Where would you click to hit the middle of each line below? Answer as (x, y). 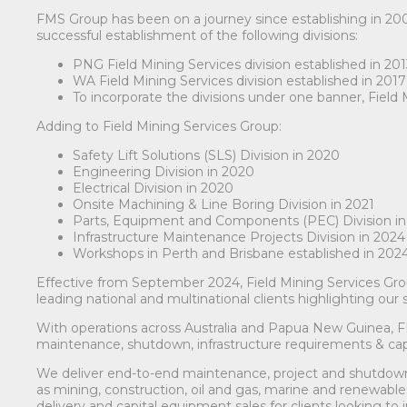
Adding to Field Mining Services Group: (159, 126)
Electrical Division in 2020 (154, 188)
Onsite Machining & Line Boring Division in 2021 (224, 204)
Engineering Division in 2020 (164, 171)
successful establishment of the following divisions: (198, 35)
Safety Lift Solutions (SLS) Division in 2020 (207, 155)
